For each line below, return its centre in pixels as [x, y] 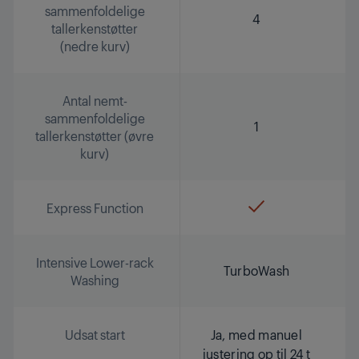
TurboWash [256, 270]
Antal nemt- [95, 100]
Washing [95, 280]
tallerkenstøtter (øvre [95, 135]
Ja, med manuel [256, 334]
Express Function [95, 208]
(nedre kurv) [95, 46]
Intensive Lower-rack [95, 262]
